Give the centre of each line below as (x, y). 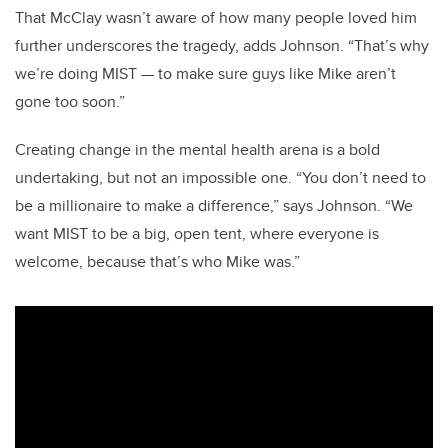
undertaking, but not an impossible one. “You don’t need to (220, 178)
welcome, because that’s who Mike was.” (157, 262)
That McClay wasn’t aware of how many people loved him (216, 18)
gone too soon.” (70, 102)
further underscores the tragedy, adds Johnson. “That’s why (222, 46)
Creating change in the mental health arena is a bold (197, 150)
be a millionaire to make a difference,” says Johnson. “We (214, 206)
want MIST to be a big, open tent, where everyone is (197, 234)
